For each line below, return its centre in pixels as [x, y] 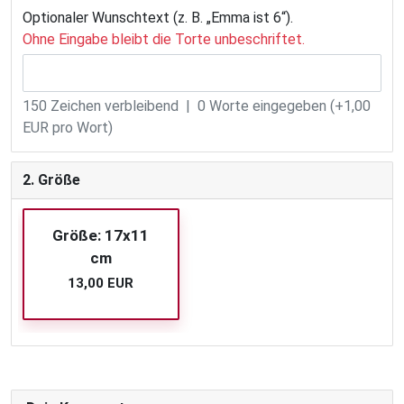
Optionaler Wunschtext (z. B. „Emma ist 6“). [158, 18]
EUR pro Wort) [68, 128]
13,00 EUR [101, 284]
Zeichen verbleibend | [122, 106]
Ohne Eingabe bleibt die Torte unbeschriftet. [164, 40]
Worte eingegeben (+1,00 [288, 106]
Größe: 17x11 [101, 236]
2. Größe [51, 180]
